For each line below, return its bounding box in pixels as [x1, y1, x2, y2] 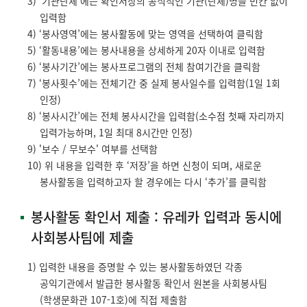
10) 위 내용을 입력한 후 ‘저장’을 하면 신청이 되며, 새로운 [27, 158, 262, 172]
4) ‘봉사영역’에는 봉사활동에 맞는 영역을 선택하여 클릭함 [27, 26, 263, 40]
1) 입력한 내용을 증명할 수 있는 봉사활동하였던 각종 [27, 259, 243, 273]
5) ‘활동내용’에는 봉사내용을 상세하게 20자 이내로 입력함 [27, 42, 265, 57]
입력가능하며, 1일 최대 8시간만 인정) [40, 125, 193, 139]
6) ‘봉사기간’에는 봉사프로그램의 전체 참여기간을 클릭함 [27, 59, 260, 73]
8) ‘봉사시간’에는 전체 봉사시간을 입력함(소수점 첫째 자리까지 [27, 108, 284, 123]
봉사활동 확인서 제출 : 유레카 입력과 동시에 [31, 206, 282, 227]
